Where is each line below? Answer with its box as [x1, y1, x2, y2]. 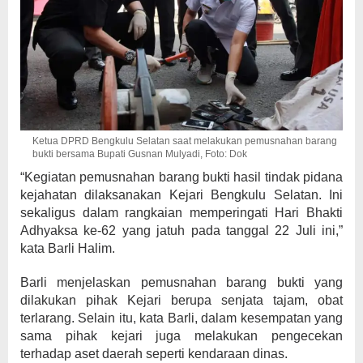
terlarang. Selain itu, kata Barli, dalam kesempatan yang [20, 311, 343, 326]
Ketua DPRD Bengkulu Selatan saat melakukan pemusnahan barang [32, 135, 337, 147]
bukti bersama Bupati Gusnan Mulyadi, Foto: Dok [32, 148, 247, 160]
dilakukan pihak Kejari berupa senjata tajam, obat [20, 293, 343, 308]
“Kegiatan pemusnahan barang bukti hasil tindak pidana [20, 170, 343, 185]
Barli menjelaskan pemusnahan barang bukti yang [20, 275, 343, 290]
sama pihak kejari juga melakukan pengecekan [20, 329, 343, 344]
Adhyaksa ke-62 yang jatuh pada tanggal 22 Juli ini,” [20, 224, 343, 238]
